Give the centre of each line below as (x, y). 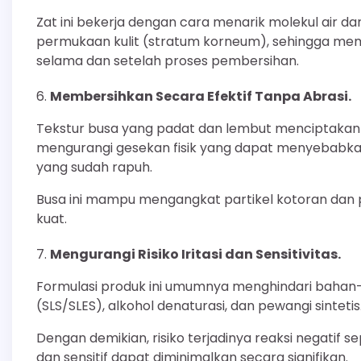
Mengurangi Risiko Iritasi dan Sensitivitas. (195, 255)
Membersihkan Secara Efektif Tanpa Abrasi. (201, 97)
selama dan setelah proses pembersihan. (168, 61)
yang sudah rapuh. (94, 168)
